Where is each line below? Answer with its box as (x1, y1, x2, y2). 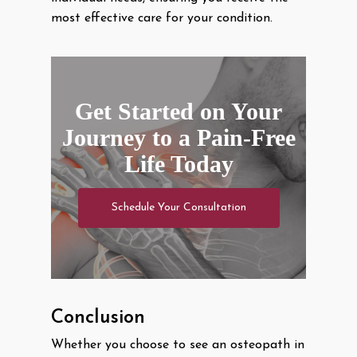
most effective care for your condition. (51, 12, 273, 25)
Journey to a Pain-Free (61, 124, 296, 151)
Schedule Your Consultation (111, 201, 246, 214)
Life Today (124, 150, 233, 177)
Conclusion (51, 308, 145, 328)
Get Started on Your (75, 97, 282, 124)
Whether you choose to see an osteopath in (51, 339, 304, 352)
